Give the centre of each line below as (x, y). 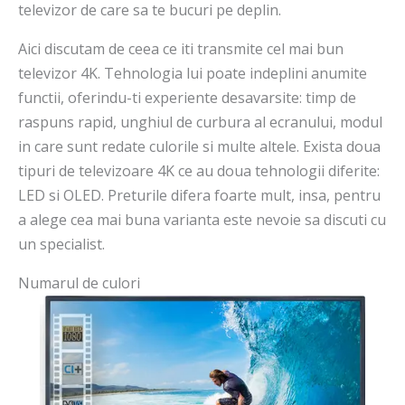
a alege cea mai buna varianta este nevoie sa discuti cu (202, 220)
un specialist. (61, 245)
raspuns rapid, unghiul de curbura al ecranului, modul (200, 122)
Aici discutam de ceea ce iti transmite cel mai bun (181, 49)
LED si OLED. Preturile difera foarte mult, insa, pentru (199, 196)
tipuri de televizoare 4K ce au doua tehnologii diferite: (199, 171)
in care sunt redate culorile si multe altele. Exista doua (199, 147)
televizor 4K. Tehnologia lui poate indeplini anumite (193, 74)
